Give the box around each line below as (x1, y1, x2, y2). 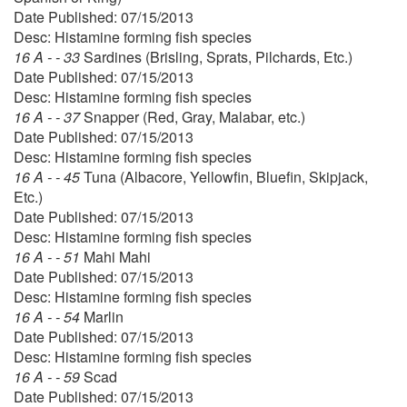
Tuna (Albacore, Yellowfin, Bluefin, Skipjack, (84, 165, 368, 187)
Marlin (84, 305, 124, 327)
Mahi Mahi (84, 245, 151, 267)
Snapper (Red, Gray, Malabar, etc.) (84, 105, 305, 127)
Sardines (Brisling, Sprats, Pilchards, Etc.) (84, 45, 352, 67)
